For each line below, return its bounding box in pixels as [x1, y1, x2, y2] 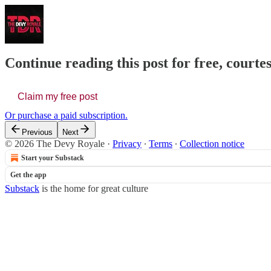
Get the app [10, 171, 47, 180]
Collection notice [180, 139, 244, 149]
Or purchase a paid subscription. [5, 110, 128, 121]
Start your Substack [21, 154, 84, 163]
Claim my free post [18, 91, 97, 102]
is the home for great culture [39, 183, 148, 194]
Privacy [113, 139, 142, 149]
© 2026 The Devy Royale [5, 139, 105, 149]
